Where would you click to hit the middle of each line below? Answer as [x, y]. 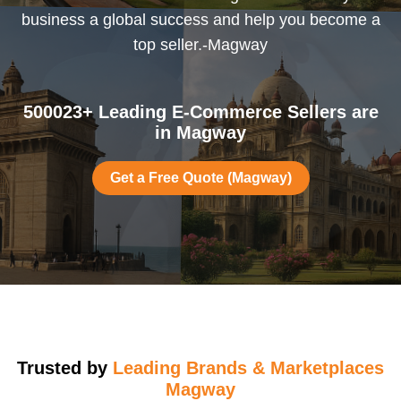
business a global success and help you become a [200, 20]
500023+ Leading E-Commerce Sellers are [200, 112]
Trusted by [65, 368]
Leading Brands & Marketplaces [248, 368]
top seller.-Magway [200, 45]
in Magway [200, 132]
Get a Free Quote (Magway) [200, 178]
